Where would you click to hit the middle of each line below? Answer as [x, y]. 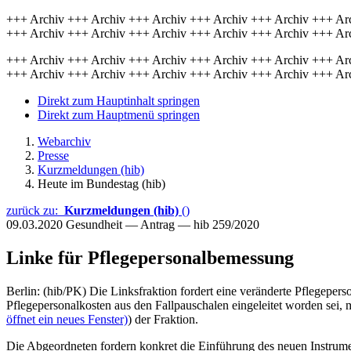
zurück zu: [35, 210]
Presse [53, 156]
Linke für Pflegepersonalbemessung [150, 257]
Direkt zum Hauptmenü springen [119, 115]
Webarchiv [64, 141]
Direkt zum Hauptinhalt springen [119, 101]
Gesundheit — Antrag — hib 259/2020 [163, 224]
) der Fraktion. [163, 319]
